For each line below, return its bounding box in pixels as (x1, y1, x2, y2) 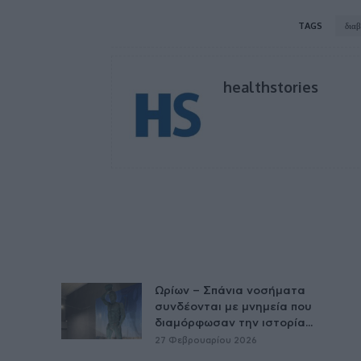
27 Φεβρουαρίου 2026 (155, 335, 257, 345)
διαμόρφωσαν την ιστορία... (155, 317, 313, 329)
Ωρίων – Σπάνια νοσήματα (155, 284, 305, 297)
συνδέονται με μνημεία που (155, 301, 312, 313)
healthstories (223, 77, 318, 96)
